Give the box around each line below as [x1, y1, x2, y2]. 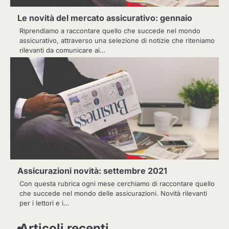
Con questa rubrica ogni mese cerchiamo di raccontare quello [19, 179, 215, 188]
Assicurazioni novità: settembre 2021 [17, 165, 167, 176]
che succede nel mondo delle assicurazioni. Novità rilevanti [19, 189, 207, 197]
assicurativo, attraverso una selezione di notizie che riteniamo [19, 36, 215, 44]
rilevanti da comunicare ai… [19, 45, 105, 54]
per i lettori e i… [19, 198, 69, 207]
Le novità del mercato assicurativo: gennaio [17, 12, 192, 23]
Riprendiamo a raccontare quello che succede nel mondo [19, 26, 200, 35]
